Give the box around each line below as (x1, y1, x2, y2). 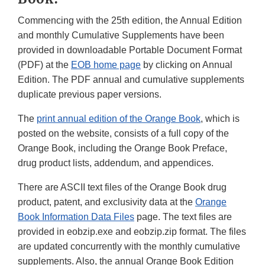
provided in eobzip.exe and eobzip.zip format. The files (18, 227, 246, 237)
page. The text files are (134, 212, 232, 222)
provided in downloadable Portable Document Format (18, 45, 242, 56)
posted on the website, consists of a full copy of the (18, 128, 229, 139)
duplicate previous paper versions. (18, 89, 164, 100)
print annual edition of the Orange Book (37, 114, 201, 124)
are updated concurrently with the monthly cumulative (18, 241, 240, 252)
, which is (201, 114, 240, 124)
